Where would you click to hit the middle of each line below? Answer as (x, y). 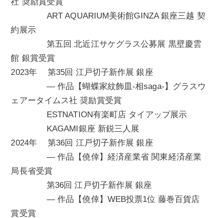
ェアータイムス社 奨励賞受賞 (66, 101)
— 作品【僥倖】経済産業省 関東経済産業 (106, 157)
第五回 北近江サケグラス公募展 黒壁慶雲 (106, 44)
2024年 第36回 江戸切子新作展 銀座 (82, 143)
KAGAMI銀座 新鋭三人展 (75, 129)
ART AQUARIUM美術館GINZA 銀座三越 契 (108, 16)
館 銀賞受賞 (33, 58)
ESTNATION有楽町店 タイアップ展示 (99, 115)
